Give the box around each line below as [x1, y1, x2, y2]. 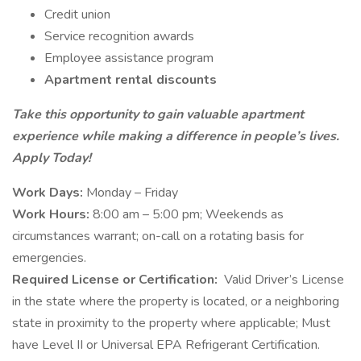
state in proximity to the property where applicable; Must [12, 314, 330, 332]
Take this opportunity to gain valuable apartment [12, 106, 304, 123]
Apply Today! [12, 149, 91, 167]
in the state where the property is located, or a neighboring [12, 293, 339, 310]
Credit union [44, 6, 110, 23]
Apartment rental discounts [44, 71, 217, 89]
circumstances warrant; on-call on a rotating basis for [12, 227, 304, 245]
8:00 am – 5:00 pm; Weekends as [93, 205, 284, 223]
